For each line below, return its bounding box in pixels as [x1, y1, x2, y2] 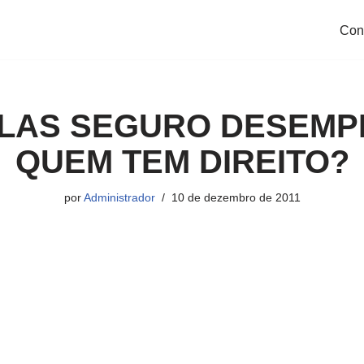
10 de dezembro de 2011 [171, 191, 301, 205]
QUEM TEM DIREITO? [15, 144, 349, 180]
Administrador [83, 191, 155, 205]
